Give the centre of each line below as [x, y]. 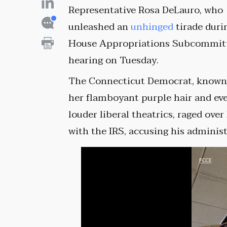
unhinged [152, 27]
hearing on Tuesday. [114, 61]
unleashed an [100, 27]
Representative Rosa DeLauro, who [146, 10]
